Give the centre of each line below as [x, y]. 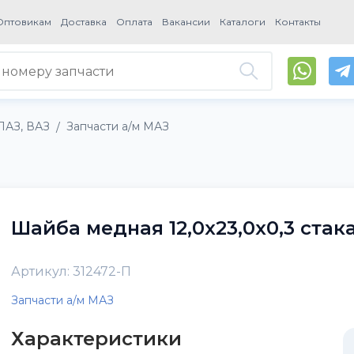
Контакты [298, 22]
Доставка [84, 22]
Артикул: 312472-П [71, 272]
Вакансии [186, 22]
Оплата [135, 22]
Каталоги [243, 22]
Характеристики [96, 338]
